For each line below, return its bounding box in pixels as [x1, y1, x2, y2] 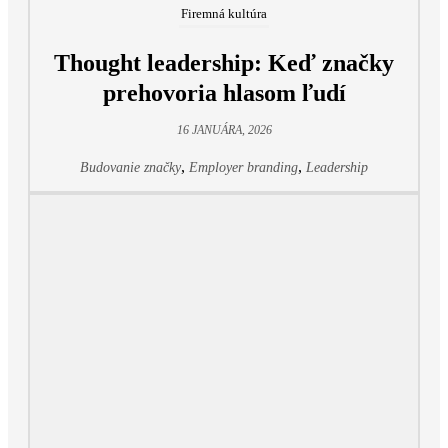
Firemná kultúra [181, 6, 267, 22]
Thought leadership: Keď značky [54, 50, 394, 77]
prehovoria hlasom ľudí [102, 80, 346, 107]
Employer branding [189, 160, 298, 176]
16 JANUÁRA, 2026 [176, 123, 272, 138]
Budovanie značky [80, 160, 181, 176]
